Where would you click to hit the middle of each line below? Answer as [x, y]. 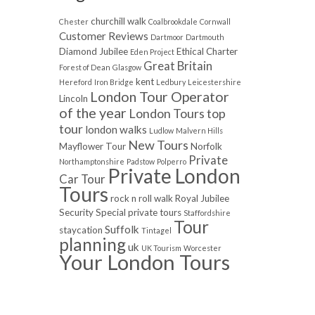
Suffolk [122, 230]
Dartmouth [205, 37]
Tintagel [156, 231]
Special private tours [138, 213]
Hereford [75, 82]
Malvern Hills [199, 131]
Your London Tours [144, 262]
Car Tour [82, 179]
